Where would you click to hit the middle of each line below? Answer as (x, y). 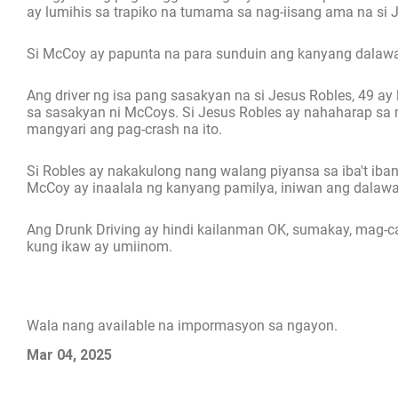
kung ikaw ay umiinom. (99, 247)
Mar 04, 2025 (69, 355)
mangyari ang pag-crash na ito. (124, 130)
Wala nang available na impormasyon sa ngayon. (182, 326)
